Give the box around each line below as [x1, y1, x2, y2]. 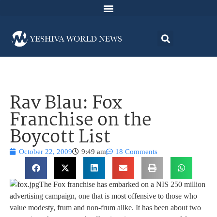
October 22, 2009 [19, 148, 72, 156]
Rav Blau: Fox [10, 90, 122, 119]
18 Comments [115, 148, 157, 156]
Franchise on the [10, 107, 152, 136]
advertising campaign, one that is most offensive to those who [10, 192, 197, 201]
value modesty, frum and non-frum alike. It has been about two [10, 203, 201, 212]
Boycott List [10, 124, 110, 153]
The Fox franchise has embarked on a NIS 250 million [39, 180, 205, 189]
